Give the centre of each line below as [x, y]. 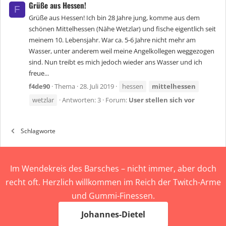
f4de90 [39, 87]
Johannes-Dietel [113, 215]
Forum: [117, 100]
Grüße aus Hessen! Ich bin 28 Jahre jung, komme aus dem [114, 18]
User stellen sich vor [162, 100]
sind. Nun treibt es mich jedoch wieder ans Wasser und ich [116, 62]
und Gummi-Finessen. [113, 196]
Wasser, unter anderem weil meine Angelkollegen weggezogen [122, 51]
